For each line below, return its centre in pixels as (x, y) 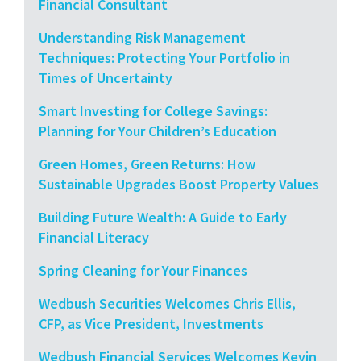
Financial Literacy (94, 237)
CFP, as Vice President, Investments (151, 323)
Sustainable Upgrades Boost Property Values (179, 184)
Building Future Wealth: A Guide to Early (163, 217)
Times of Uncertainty (106, 77)
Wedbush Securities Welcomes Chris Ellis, (167, 303)
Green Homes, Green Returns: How (147, 164)
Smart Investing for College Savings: (153, 110)
